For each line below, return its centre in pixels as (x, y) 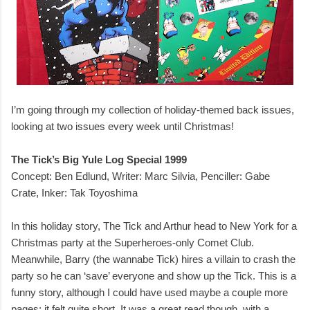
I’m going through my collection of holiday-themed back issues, (153, 110)
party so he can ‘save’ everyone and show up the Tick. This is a (154, 276)
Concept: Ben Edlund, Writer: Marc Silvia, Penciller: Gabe (140, 176)
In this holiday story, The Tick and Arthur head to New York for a (154, 226)
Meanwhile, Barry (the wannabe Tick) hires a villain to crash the (153, 259)
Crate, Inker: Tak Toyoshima (74, 193)
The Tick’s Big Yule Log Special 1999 (99, 160)
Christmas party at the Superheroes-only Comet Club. (133, 243)
